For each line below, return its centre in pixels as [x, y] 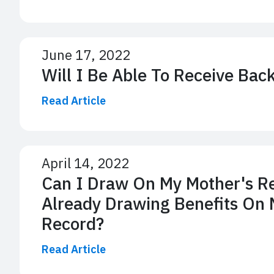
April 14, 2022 [85, 163]
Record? [73, 223]
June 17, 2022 [86, 54]
